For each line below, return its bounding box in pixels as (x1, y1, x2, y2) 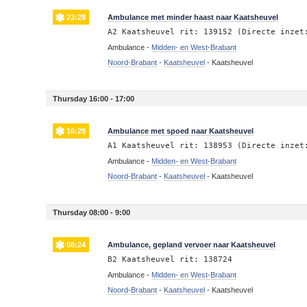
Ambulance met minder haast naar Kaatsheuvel (108, 12, 279, 21)
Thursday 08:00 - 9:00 (53, 208, 131, 217)
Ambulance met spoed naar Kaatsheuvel (108, 126, 254, 135)
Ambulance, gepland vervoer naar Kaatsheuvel (108, 240, 276, 249)
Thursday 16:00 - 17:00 (53, 94, 135, 103)
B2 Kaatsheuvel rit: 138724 (108, 254, 233, 264)
